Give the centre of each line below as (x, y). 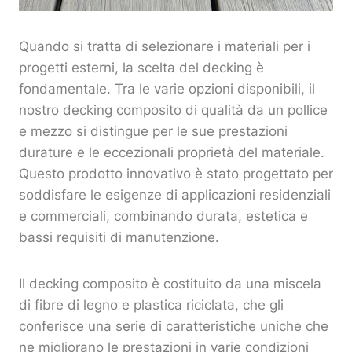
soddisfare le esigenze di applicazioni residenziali (175, 195)
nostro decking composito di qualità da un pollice (173, 110)
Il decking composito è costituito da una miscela (170, 284)
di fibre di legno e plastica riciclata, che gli (151, 305)
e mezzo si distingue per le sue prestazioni (153, 132)
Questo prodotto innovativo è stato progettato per (176, 174)
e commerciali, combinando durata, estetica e (163, 216)
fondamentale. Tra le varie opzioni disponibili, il (167, 89)
